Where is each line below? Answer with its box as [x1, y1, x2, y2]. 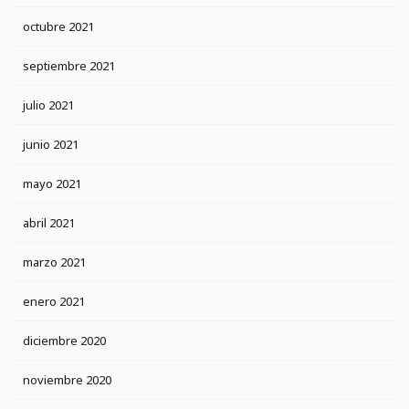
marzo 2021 [23, 254, 86, 271]
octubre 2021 [23, 18, 94, 36]
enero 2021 [23, 293, 85, 310]
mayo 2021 [23, 175, 81, 193]
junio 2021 [23, 136, 79, 153]
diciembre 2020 [23, 332, 106, 350]
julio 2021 [23, 97, 74, 114]
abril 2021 [23, 215, 75, 232]
